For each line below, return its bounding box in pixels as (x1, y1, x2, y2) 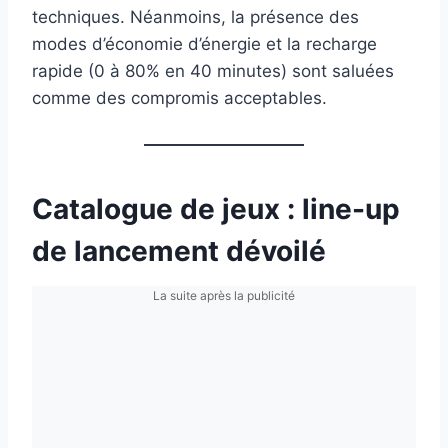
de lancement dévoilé (32, 233, 326, 268)
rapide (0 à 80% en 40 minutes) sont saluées (32, 60, 394, 81)
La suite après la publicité (153, 287, 295, 303)
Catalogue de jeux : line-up (32, 191, 400, 226)
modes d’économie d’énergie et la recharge (32, 33, 377, 54)
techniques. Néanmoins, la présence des (32, 6, 359, 27)
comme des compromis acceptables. (32, 87, 327, 108)
